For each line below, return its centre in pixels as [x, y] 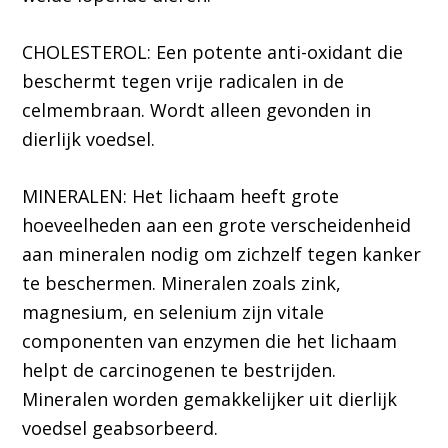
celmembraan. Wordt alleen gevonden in [197, 110]
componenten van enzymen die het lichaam [210, 341]
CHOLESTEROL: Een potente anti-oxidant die [213, 52]
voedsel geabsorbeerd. [120, 428]
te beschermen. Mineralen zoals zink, [182, 283]
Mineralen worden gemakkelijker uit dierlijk [210, 399]
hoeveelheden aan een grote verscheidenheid [217, 225]
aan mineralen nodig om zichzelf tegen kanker [222, 254]
